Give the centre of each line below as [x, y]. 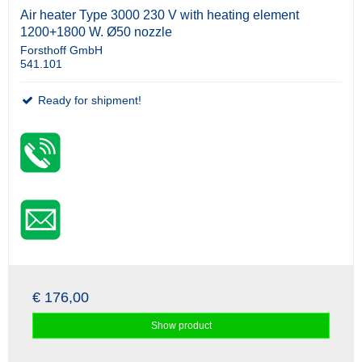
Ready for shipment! [88, 100]
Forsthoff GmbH [61, 50]
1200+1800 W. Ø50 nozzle [96, 32]
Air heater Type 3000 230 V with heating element [160, 15]
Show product [181, 325]
